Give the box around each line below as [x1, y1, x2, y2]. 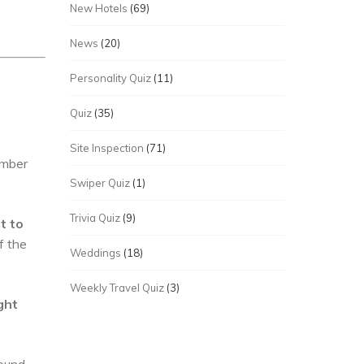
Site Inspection [70, 141, 144, 154]
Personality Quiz [70, 71, 151, 84]
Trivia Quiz [70, 210, 120, 224]
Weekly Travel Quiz [70, 280, 164, 294]
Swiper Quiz [70, 175, 130, 189]
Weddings [70, 245, 121, 259]
